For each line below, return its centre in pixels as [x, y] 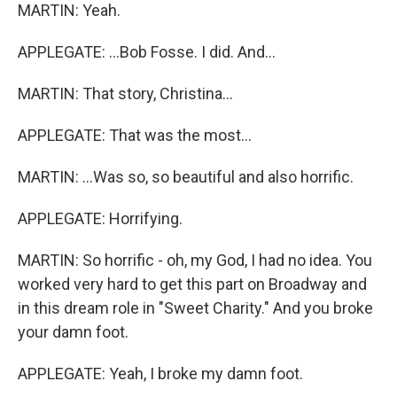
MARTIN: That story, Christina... [125, 93]
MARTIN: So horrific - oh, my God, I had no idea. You [195, 260]
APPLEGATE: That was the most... [135, 135]
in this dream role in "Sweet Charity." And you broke [195, 308]
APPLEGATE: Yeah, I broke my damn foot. [160, 374]
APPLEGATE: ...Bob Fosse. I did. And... [147, 52]
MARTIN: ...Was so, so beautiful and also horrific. [186, 177]
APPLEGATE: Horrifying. [100, 218]
